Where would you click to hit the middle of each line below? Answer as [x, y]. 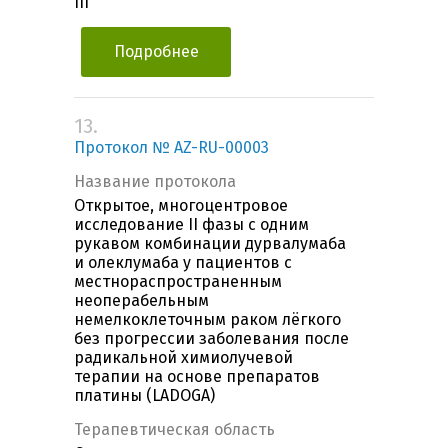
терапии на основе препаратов [197, 377]
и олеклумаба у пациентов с [183, 263]
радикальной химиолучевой [183, 358]
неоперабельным [141, 301]
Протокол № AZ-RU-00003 [171, 148]
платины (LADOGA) [144, 396]
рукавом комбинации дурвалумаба [210, 244]
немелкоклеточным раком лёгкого [207, 320]
